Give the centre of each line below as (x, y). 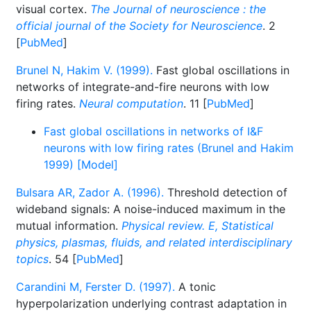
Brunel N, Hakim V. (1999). (84, 70)
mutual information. (69, 226)
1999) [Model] (81, 165)
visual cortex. (53, 9)
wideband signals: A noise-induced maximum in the (151, 209)
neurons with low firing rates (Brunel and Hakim (169, 148)
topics (32, 259)
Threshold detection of (226, 192)
